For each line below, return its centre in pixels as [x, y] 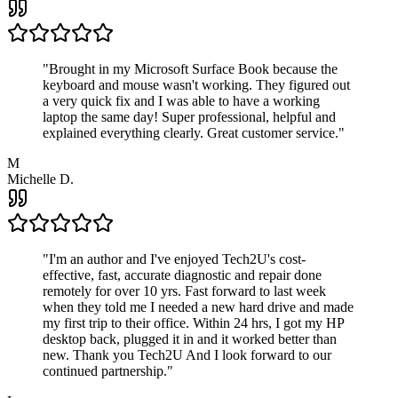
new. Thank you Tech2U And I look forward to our [187, 355]
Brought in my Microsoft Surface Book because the [193, 69]
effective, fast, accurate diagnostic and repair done [182, 275]
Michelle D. [40, 179]
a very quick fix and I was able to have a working [181, 101]
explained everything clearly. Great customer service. [191, 133]
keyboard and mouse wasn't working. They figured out [196, 85]
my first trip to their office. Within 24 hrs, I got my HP [193, 323]
